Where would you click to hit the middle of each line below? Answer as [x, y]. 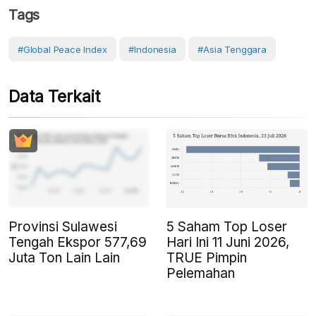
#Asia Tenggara [232, 49]
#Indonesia [152, 49]
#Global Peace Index [62, 49]
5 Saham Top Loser [227, 227]
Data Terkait [54, 96]
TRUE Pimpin [207, 258]
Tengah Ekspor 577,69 [78, 243]
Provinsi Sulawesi [63, 227]
